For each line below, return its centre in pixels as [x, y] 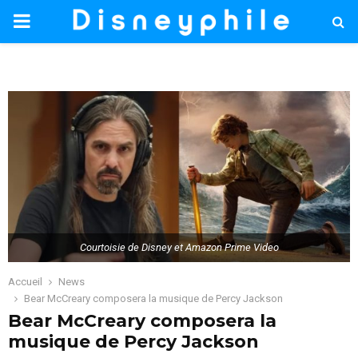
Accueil [25, 282]
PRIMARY [53, 21]
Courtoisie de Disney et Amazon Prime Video [179, 248]
